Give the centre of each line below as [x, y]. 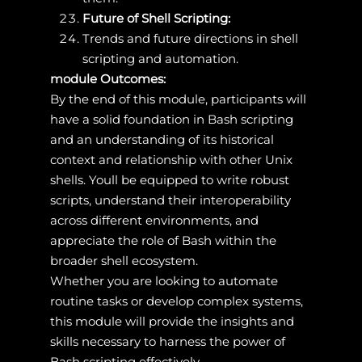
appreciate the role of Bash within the [163, 240]
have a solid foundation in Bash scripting [171, 119]
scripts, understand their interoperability [170, 200]
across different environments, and [154, 220]
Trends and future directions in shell [190, 38]
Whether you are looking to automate [164, 280]
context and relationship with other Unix [171, 159]
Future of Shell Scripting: [156, 18]
